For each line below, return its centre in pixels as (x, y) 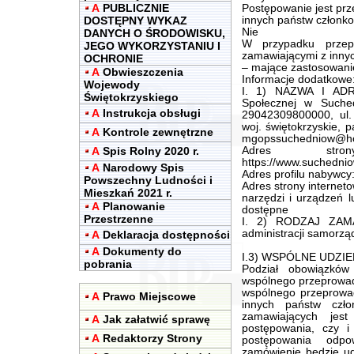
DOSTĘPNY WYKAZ (136, 21)
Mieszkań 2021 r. (128, 193)
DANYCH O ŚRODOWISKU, (154, 33)
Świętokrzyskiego (131, 97)
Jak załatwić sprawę (156, 319)
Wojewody (112, 85)
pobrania (108, 264)
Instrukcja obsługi (152, 113)
